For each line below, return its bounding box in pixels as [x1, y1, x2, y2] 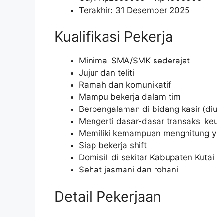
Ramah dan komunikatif [79, 80, 171, 90]
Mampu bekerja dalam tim [79, 92, 181, 102]
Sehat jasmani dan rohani [79, 165, 178, 175]
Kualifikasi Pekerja [54, 28, 173, 46]
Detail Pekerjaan [54, 187, 161, 205]
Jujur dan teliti [79, 68, 134, 78]
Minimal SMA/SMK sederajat [79, 56, 190, 66]
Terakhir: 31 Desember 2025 [79, 5, 189, 15]
